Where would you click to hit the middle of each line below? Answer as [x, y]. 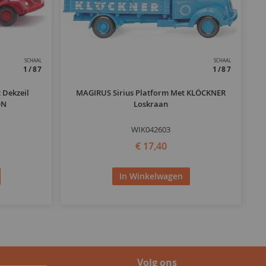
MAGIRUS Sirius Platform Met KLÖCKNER [151, 93]
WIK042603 [151, 130]
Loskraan [151, 104]
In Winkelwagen [151, 176]
